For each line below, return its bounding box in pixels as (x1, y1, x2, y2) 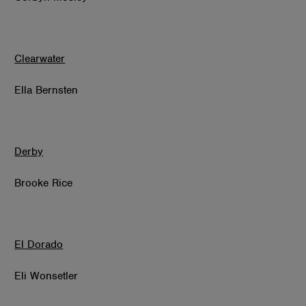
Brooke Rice (14, 176, 73, 190)
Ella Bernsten (14, 83, 79, 97)
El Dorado (14, 238, 64, 252)
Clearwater (14, 52, 66, 66)
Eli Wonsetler (14, 268, 79, 283)
